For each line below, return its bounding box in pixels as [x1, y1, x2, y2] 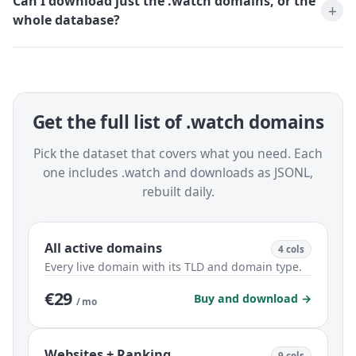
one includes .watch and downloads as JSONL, [43, 163, 313, 181]
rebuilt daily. [141, 182, 215, 200]
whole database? [13, 11, 120, 29]
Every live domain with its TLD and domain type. [44, 258, 302, 274]
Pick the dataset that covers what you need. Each [33, 144, 323, 162]
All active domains [44, 238, 162, 257]
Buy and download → [194, 290, 311, 306]
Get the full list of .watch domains [32, 110, 324, 135]
